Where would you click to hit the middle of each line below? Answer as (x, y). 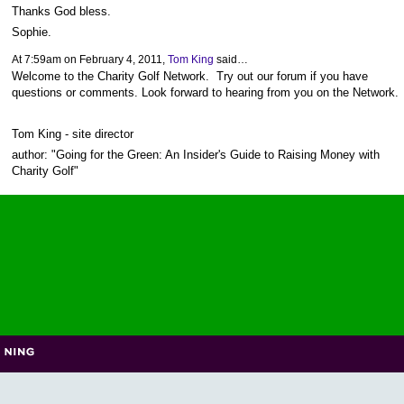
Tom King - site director (72, 134)
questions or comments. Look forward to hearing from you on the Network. (205, 92)
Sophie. (31, 32)
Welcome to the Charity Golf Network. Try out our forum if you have (189, 76)
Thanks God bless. (61, 12)
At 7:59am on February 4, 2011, (89, 60)
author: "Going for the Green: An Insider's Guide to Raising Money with (195, 155)
